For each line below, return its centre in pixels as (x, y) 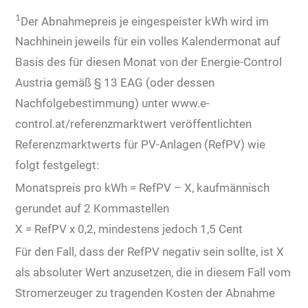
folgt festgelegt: (57, 165)
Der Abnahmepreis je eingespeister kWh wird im (145, 21)
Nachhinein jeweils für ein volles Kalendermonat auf (148, 42)
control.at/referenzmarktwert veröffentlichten (134, 124)
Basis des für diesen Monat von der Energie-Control (149, 62)
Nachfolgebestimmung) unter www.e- (113, 103)
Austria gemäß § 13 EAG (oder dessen (115, 83)
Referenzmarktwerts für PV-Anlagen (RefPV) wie (141, 145)
